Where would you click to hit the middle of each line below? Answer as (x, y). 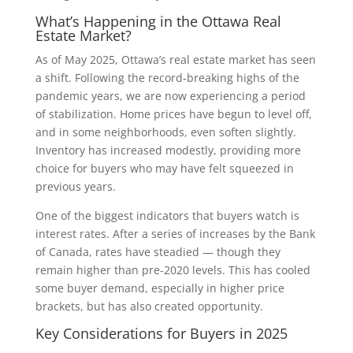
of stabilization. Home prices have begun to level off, (173, 113)
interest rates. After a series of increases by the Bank (175, 233)
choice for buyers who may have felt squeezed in (164, 168)
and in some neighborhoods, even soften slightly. (165, 132)
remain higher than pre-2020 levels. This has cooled (173, 269)
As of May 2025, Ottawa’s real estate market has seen (175, 59)
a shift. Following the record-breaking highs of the (167, 77)
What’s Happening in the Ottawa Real (158, 21)
